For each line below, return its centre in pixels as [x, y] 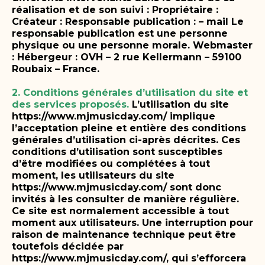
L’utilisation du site [180, 104]
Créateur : [38, 21]
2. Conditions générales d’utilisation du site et [130, 92]
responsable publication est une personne [120, 33]
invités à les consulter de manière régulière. [125, 199]
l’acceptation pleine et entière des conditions [129, 128]
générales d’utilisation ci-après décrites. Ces [126, 140]
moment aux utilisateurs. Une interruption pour [132, 222]
